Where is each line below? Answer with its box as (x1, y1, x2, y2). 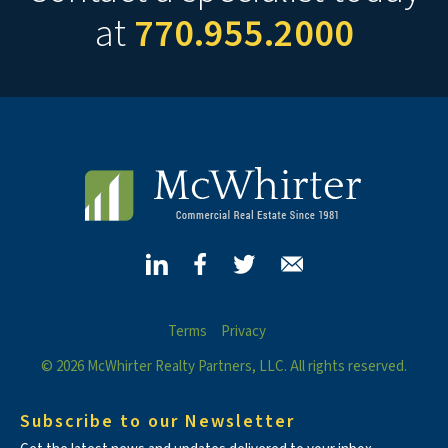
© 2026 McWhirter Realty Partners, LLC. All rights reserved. (41, 356, 407, 376)
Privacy (221, 321, 266, 341)
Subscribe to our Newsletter (19, 409, 295, 433)
